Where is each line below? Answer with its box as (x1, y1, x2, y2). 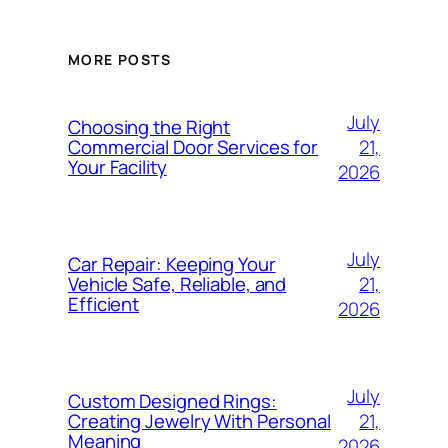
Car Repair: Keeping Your (68, 251, 276, 278)
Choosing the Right (68, 114, 231, 141)
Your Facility (68, 154, 167, 181)
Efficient (68, 291, 140, 318)
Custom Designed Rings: (68, 388, 277, 415)
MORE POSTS (68, 50, 171, 70)
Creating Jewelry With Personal (68, 408, 331, 435)
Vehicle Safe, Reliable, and (68, 271, 287, 298)
